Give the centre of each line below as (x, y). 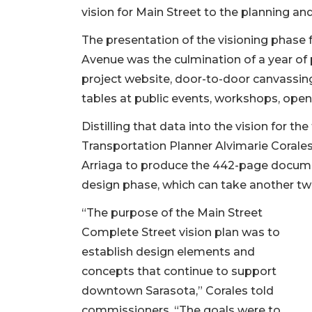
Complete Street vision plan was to (181, 232)
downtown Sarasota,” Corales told (178, 290)
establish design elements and (168, 251)
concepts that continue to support (179, 271)
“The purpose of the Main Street (172, 212)
